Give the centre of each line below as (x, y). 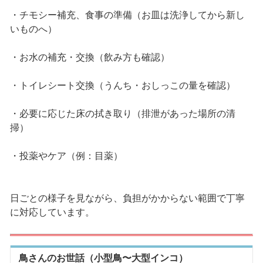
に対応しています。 (52, 212)
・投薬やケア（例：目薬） (66, 156)
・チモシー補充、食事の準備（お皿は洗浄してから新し (127, 15)
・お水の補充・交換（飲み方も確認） (90, 57)
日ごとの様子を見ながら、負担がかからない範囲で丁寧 (127, 198)
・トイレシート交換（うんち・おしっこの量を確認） (122, 85)
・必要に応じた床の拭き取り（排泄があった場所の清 (122, 114)
